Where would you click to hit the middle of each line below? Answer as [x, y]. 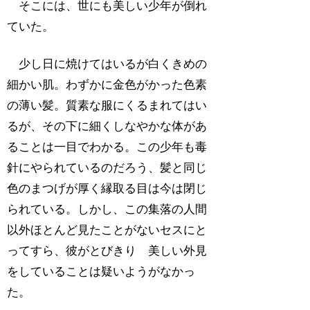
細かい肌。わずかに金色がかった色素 [107, 85]
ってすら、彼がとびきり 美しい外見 [107, 251]
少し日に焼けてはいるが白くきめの [107, 64]
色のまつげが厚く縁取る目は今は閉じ [107, 189]
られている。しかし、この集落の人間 [107, 210]
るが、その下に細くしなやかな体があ [107, 127]
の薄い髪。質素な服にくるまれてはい [107, 106]
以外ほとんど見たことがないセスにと [107, 230]
